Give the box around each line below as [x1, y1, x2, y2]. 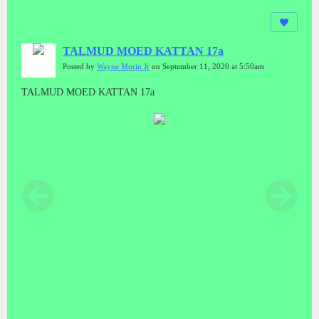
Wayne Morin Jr [97, 62, 150, 70]
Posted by [63, 62, 97, 70]
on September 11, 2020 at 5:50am [150, 62, 264, 70]
